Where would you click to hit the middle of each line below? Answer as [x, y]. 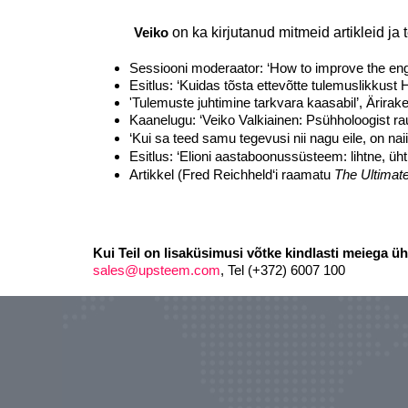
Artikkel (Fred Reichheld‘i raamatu [232, 174]
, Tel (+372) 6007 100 [283, 270]
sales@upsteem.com [157, 270]
